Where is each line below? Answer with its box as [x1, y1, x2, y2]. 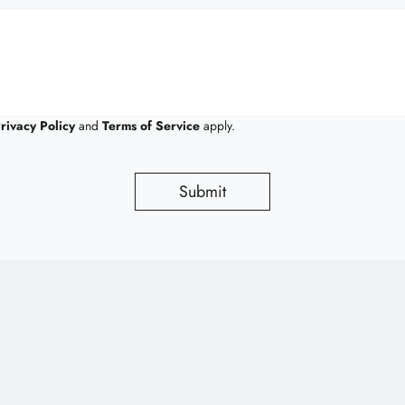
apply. [200, 117, 235, 135]
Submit [179, 179, 226, 203]
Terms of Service [102, 117, 200, 135]
